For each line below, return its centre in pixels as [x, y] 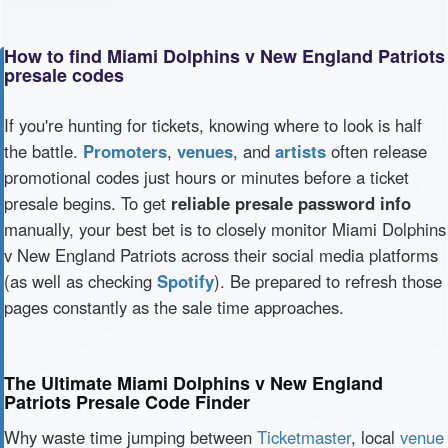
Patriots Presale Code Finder [127, 402]
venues [205, 151]
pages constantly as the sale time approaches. [174, 307]
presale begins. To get [87, 203]
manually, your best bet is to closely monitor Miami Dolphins [225, 229]
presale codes [64, 75]
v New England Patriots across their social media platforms [221, 255]
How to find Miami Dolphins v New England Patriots [224, 56]
